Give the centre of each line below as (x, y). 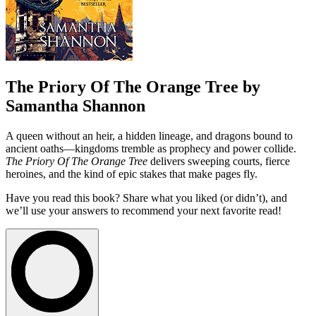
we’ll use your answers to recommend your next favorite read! (144, 210)
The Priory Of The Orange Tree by (133, 86)
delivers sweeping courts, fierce (219, 161)
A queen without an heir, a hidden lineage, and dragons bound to (149, 135)
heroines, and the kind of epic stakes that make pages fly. (132, 174)
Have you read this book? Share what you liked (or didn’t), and (146, 197)
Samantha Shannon (75, 105)
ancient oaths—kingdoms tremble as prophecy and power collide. (151, 148)
